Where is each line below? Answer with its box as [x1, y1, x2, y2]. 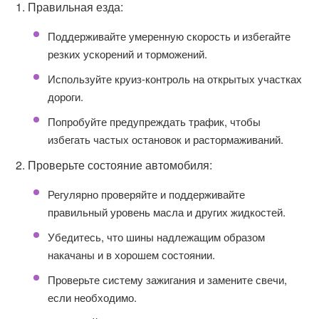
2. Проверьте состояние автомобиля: [16, 157, 213, 173]
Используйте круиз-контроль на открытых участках [48, 71, 303, 86]
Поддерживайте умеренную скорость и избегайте [48, 28, 291, 43]
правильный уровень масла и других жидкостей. [48, 204, 286, 219]
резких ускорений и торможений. [48, 46, 208, 61]
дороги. [48, 89, 84, 104]
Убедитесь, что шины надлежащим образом [48, 229, 266, 244]
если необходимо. [48, 290, 137, 305]
